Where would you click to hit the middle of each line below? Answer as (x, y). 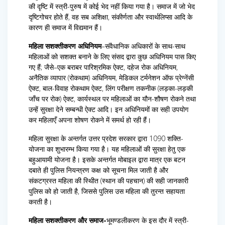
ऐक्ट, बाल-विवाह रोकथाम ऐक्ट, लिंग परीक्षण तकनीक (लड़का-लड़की (111, 88)
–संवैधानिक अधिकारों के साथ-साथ (143, 46)
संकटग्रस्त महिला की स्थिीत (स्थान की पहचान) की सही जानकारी (108, 181)
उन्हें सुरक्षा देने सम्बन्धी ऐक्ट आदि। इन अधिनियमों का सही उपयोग (108, 109)
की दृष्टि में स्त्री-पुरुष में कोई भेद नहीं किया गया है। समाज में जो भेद (112, 7)
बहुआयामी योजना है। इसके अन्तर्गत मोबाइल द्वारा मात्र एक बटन (107, 160)
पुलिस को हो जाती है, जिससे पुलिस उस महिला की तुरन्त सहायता (107, 191)
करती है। (40, 202)
